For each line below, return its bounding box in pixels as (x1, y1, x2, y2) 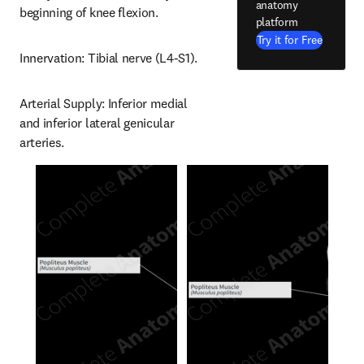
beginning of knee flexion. (19, 4, 158, 20)
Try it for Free (256, 32, 323, 47)
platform (255, 14, 298, 29)
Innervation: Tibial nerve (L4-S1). (19, 50, 198, 66)
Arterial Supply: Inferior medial (19, 95, 188, 111)
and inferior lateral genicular (19, 115, 175, 131)
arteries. (19, 134, 65, 150)
